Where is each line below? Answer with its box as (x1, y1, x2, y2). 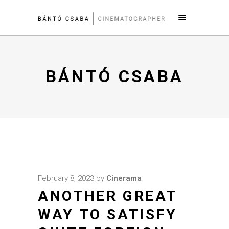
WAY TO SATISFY (38, 206, 177, 223)
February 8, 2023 (38, 174, 94, 183)
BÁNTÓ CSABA (45, 66, 184, 86)
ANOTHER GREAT (38, 188, 177, 204)
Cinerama (106, 174, 142, 183)
